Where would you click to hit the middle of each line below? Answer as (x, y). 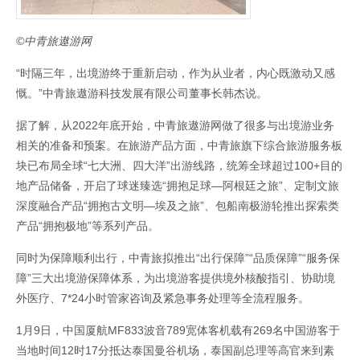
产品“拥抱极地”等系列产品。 (88, 226)
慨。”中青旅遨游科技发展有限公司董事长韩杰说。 (142, 94)
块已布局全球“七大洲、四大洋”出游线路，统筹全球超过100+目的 (179, 166)
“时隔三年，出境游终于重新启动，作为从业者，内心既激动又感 (176, 74)
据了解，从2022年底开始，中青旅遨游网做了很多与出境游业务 (175, 126)
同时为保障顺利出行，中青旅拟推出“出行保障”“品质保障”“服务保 (178, 258)
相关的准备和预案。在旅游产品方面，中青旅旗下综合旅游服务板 (179, 146)
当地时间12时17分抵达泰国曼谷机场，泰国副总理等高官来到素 (175, 351)
